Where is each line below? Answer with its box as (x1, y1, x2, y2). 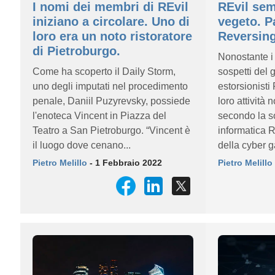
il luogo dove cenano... (33, 140, 131, 150)
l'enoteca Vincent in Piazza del (33, 110, 166, 121)
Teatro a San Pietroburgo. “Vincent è (33, 125, 190, 136)
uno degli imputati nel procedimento (33, 81, 188, 91)
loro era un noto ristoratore (33, 29, 192, 43)
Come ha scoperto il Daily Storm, (33, 66, 176, 77)
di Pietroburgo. (33, 44, 120, 58)
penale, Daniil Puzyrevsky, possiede (33, 96, 190, 106)
